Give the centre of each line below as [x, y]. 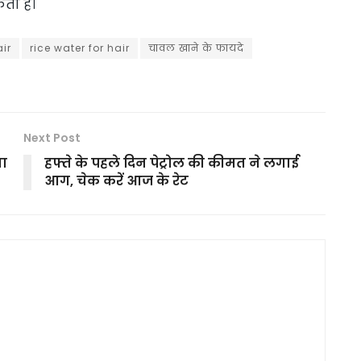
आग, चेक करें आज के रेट [116, 180]
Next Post [52, 137]
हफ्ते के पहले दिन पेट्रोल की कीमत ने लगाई [172, 163]
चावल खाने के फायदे [196, 48]
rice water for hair [80, 48]
